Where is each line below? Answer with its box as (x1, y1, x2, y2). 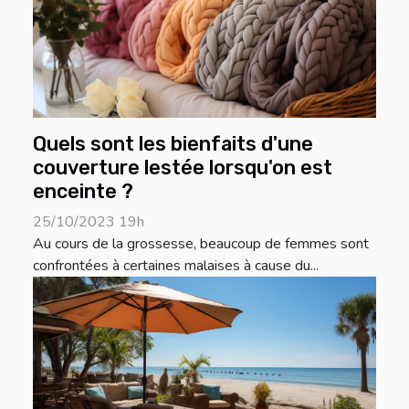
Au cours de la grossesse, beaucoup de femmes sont (33, 234, 369, 255)
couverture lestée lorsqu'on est (33, 156, 332, 180)
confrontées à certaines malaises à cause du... (33, 256, 319, 277)
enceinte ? (33, 180, 133, 204)
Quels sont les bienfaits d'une (33, 132, 313, 156)
